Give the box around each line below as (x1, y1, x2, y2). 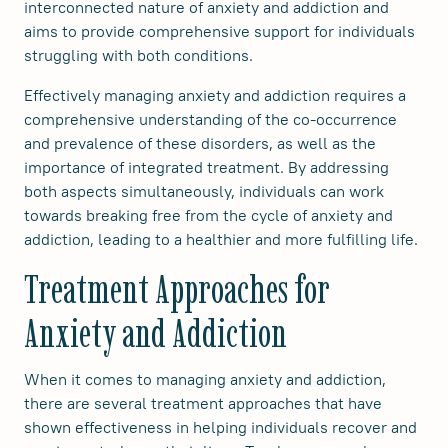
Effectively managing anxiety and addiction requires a (24, 85, 406, 105)
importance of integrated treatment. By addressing (24, 157, 389, 177)
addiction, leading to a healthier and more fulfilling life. (24, 229, 418, 249)
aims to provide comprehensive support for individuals (24, 21, 415, 41)
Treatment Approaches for (24, 265, 330, 313)
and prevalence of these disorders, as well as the (24, 133, 376, 153)
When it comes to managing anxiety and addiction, (24, 369, 386, 389)
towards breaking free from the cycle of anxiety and (24, 205, 393, 225)
